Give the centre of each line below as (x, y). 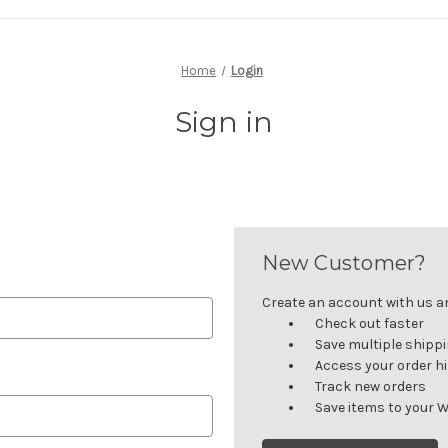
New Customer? (344, 262)
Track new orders (371, 386)
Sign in (224, 121)
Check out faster (370, 323)
